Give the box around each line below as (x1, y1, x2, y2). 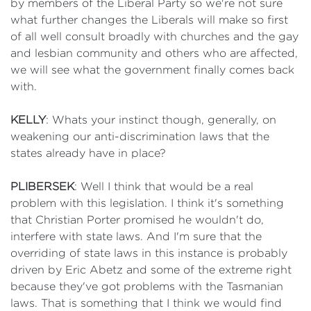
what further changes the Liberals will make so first (10, 14, 288, 26)
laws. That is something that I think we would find (10, 297, 282, 309)
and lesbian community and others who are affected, (10, 47, 298, 59)
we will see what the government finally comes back (10, 64, 294, 76)
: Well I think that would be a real (74, 180, 253, 192)
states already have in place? (10, 147, 166, 159)
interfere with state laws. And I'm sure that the (10, 230, 262, 242)
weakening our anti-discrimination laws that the (10, 131, 269, 142)
